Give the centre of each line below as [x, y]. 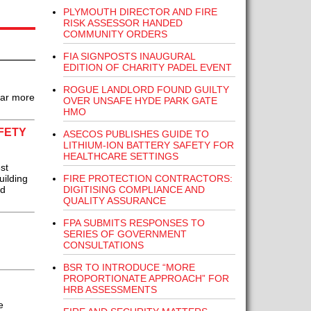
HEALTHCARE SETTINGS [120, 156]
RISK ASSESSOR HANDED [123, 23]
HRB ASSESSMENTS [110, 289]
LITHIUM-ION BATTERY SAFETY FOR [148, 145]
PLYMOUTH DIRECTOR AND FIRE [140, 12]
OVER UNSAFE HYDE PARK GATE [140, 101]
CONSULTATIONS [103, 245]
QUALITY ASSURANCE [114, 201]
